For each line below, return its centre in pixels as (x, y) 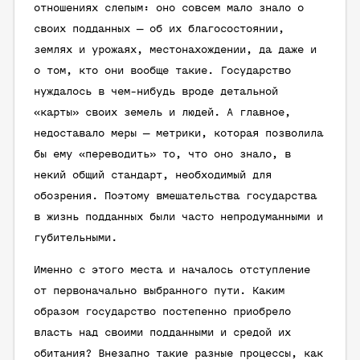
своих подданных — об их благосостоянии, (159, 29)
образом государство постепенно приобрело (162, 312)
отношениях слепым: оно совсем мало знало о (169, 8)
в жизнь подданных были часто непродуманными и (178, 217)
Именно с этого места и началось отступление (172, 270)
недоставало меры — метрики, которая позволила (178, 134)
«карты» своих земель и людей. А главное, (162, 113)
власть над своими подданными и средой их (162, 333)
